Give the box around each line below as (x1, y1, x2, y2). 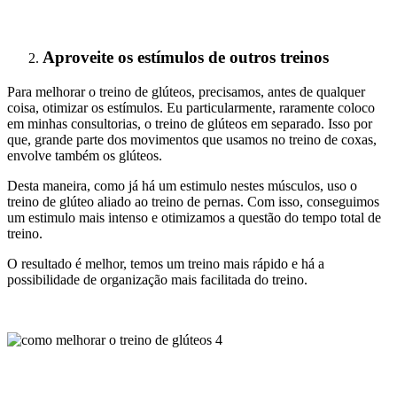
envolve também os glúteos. (7, 147, 162, 163)
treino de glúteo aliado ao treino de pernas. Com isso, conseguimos (7, 193, 379, 209)
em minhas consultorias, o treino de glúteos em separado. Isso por (7, 115, 372, 131)
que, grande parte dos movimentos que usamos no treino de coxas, (7, 131, 377, 147)
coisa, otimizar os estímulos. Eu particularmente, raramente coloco (7, 99, 375, 115)
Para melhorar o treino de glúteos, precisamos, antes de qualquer (7, 83, 365, 99)
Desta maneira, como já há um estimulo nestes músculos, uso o (7, 177, 357, 193)
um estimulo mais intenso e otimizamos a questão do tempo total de (7, 209, 381, 225)
